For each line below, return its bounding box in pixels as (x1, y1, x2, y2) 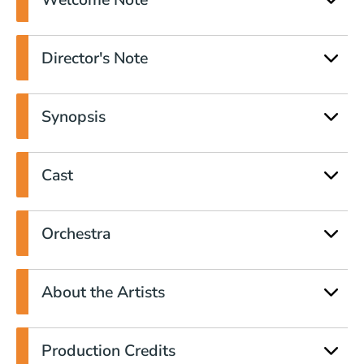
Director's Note (41, 47, 148, 70)
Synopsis (41, 106, 106, 128)
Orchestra (41, 223, 110, 245)
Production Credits (41, 340, 175, 362)
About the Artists (41, 281, 165, 304)
